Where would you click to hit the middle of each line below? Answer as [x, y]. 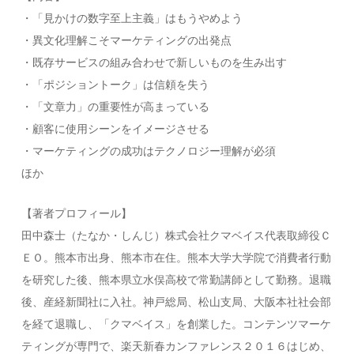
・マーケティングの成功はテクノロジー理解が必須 [149, 151]
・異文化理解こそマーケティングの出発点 [127, 40]
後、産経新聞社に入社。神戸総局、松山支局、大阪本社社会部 [177, 301]
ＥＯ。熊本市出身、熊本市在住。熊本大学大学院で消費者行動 [177, 257]
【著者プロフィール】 [77, 213]
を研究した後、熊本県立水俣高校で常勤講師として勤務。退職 [177, 279]
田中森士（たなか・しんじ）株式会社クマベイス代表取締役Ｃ [177, 235]
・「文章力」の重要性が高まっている [116, 106]
